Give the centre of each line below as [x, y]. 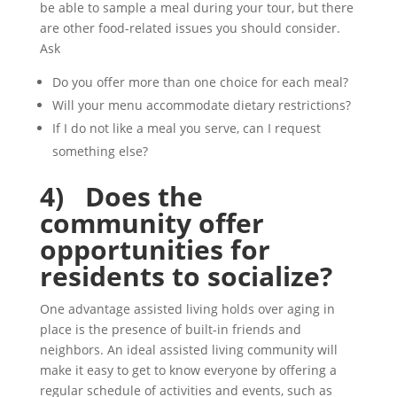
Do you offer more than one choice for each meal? [200, 82]
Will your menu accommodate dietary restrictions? [201, 105]
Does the [144, 196]
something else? [100, 151]
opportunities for [155, 249]
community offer [152, 223]
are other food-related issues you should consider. [190, 28]
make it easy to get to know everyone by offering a [188, 370]
